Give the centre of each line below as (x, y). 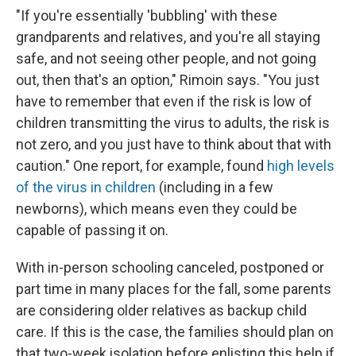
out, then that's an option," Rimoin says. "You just (168, 80)
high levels (301, 166)
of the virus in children (86, 187)
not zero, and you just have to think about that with (174, 144)
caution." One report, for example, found (141, 166)
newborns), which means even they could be (157, 209)
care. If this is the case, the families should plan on (175, 332)
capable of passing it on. (92, 230)
